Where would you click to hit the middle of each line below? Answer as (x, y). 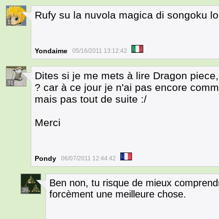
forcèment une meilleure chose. (118, 194)
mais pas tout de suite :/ (91, 99)
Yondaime (51, 51)
